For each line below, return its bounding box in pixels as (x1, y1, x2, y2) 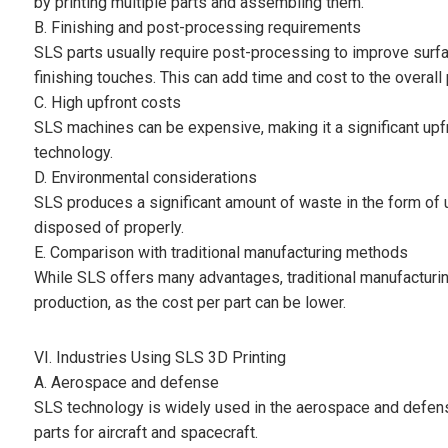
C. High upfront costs (33, 93, 181, 113)
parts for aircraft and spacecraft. (33, 423, 258, 443)
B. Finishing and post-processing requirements (33, 18, 361, 38)
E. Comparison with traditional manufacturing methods (33, 243, 408, 263)
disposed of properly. (33, 218, 184, 238)
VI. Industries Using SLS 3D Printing (33, 348, 286, 368)
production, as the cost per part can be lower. (33, 293, 346, 313)
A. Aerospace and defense (33, 373, 219, 393)
